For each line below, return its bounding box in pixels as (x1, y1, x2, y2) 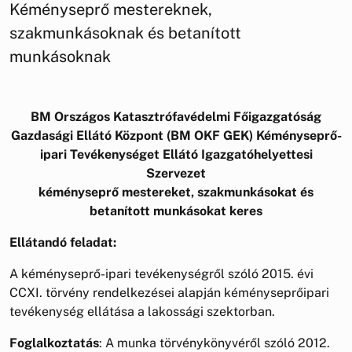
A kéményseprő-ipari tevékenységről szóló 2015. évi (9, 266, 313, 281)
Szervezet (146, 165, 206, 181)
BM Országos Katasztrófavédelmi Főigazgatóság (31, 108, 321, 124)
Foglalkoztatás (9, 335, 99, 350)
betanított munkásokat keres (90, 203, 262, 218)
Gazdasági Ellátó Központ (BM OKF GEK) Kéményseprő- (10, 127, 342, 143)
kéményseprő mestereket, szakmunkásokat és (38, 184, 313, 200)
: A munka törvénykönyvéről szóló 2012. (99, 335, 330, 350)
